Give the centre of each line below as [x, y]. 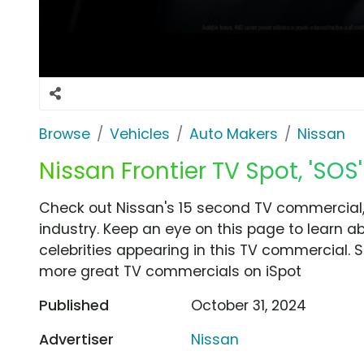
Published [74, 305]
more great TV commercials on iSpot [170, 271]
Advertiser [76, 339]
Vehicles [140, 134]
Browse [65, 134]
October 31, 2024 [249, 305]
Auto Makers [234, 134]
